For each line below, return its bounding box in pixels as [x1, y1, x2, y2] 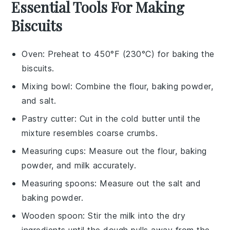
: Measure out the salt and [94, 178, 201, 188]
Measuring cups [22, 145, 84, 156]
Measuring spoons [22, 178, 95, 188]
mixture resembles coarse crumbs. [22, 127, 158, 138]
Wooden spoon [22, 210, 83, 221]
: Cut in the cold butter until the [74, 113, 201, 124]
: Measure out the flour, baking [84, 145, 207, 156]
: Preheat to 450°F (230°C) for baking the [43, 48, 215, 59]
